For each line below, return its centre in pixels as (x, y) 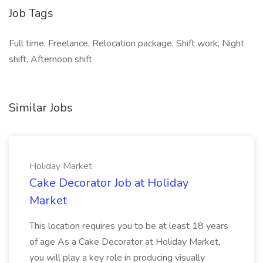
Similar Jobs (41, 108)
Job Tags (31, 13)
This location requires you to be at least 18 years (129, 226)
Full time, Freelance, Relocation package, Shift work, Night (127, 43)
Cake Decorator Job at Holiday (109, 183)
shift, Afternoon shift (50, 59)
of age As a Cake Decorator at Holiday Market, (125, 242)
